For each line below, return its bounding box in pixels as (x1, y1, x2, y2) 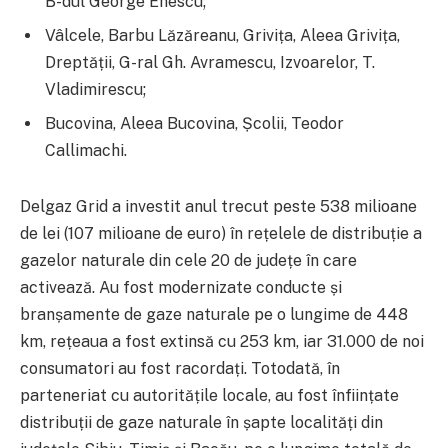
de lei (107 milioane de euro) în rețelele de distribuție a (20, 223, 422, 243)
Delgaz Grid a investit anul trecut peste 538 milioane (20, 196, 417, 216)
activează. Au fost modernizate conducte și (20, 277, 342, 297)
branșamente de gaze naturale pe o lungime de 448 (20, 304, 408, 324)
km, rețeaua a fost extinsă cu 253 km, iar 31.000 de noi (20, 331, 424, 351)
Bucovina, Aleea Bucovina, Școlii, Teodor (45, 113, 344, 133)
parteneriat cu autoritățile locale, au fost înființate (20, 385, 399, 405)
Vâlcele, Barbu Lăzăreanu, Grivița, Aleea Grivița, (45, 25, 400, 45)
